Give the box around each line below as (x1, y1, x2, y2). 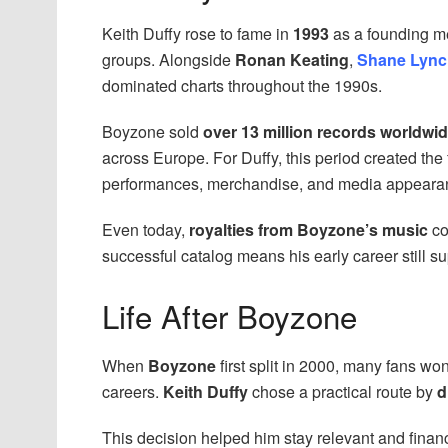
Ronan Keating (235, 48, 349, 72)
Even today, (102, 218, 189, 242)
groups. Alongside (102, 48, 235, 72)
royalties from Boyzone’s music (189, 218, 428, 242)
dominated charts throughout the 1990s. (102, 74, 382, 98)
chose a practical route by (248, 379, 437, 403)
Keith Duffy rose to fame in (102, 22, 293, 46)
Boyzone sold (102, 120, 203, 144)
